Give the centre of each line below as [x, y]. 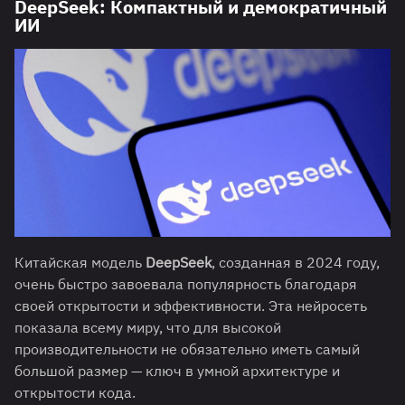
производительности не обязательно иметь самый [187, 349]
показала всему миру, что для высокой [148, 328]
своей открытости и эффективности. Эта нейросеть [191, 306]
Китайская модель [80, 263]
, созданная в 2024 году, [296, 263]
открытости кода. [75, 393]
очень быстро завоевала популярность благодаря [186, 284]
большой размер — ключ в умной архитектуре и [177, 371]
